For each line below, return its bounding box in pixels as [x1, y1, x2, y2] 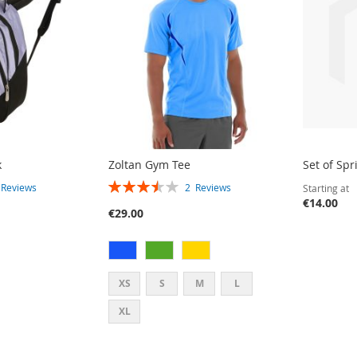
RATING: [108, 176, 152, 193]
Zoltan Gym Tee [108, 156, 191, 172]
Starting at [303, 181, 350, 194]
